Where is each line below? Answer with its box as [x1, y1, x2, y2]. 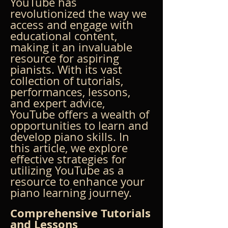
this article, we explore [10, 140, 131, 155]
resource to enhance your [10, 174, 148, 189]
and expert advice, [10, 95, 108, 110]
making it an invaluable [10, 39, 135, 54]
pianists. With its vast [10, 62, 125, 77]
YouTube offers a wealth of [10, 106, 152, 122]
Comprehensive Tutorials [10, 205, 154, 221]
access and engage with [10, 17, 136, 32]
